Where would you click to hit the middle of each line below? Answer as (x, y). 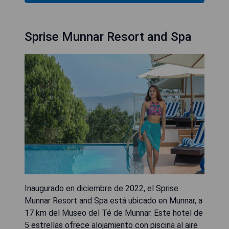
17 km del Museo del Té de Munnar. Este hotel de (114, 213)
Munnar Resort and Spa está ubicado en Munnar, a (113, 200)
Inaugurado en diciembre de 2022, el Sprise (101, 188)
